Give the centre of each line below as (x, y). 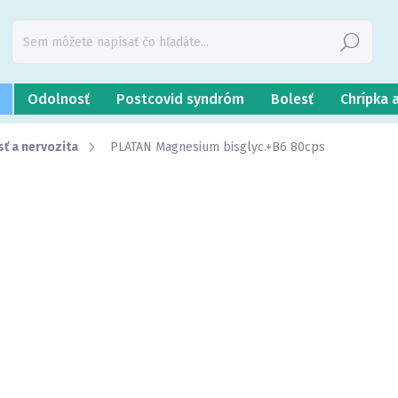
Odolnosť (59, 99)
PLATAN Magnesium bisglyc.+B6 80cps (218, 147)
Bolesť (292, 99)
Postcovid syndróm (180, 99)
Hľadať (350, 42)
